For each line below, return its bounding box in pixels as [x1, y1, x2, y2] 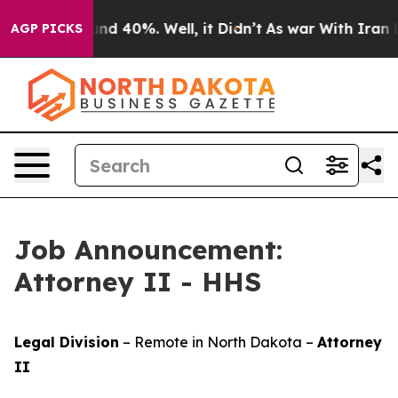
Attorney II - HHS [14, 265, 261, 298]
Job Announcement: [14, 233, 283, 267]
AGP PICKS [11, 20, 83, 36]
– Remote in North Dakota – [119, 333, 317, 351]
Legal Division [14, 333, 119, 351]
